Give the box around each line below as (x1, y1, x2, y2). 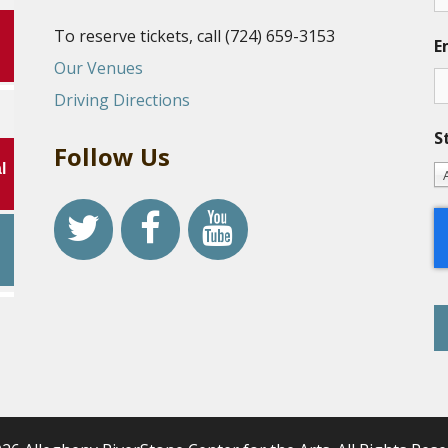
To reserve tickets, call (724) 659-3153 (53, 24, 335, 47)
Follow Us (53, 139, 170, 173)
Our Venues (53, 56, 143, 79)
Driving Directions (53, 88, 190, 111)
